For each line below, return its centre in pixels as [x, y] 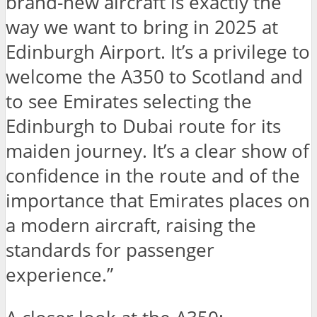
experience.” [59, 275]
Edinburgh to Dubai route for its [143, 127]
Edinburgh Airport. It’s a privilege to [158, 52]
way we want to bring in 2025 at [142, 28]
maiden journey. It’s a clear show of [157, 151]
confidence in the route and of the [153, 176]
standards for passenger [110, 250]
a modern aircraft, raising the [131, 226]
